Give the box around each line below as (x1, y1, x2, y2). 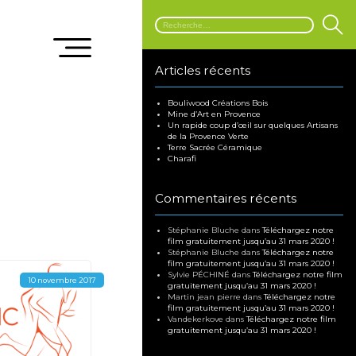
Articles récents (155, 63, 251, 78)
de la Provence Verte (168, 130, 250, 141)
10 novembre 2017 (28, 275, 97, 284)
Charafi (168, 153, 197, 164)
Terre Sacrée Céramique (168, 141, 263, 153)
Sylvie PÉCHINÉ (168, 269, 230, 281)
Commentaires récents (155, 190, 297, 206)
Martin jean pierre (168, 292, 242, 303)
